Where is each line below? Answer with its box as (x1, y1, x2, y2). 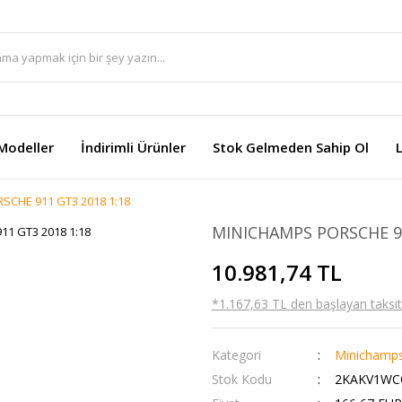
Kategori (212, 346, 261, 363)
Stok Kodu (212, 371, 272, 388)
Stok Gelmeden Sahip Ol (213, 138, 369, 156)
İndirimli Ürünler (81, 138, 186, 156)
